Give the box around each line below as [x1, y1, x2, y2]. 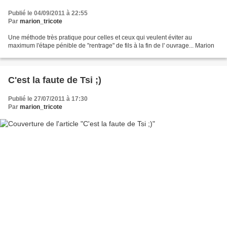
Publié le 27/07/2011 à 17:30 [8, 95, 88, 102]
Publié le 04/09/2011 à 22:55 [8, 9, 88, 17]
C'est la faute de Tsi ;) [8, 74, 101, 85]
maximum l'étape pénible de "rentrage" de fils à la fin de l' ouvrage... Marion [8, 42, 214, 49]
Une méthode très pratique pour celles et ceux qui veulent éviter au [8, 33, 192, 41]
